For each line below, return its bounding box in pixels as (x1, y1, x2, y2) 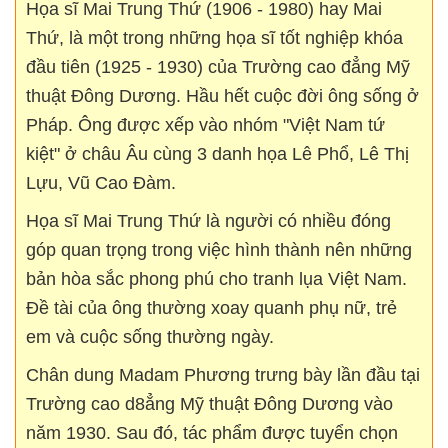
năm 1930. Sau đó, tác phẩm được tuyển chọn (26, 422, 398, 443)
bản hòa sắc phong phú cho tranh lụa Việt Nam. (26, 268, 407, 289)
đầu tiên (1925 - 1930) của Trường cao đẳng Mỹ (26, 56, 410, 77)
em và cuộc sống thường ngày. (26, 326, 274, 347)
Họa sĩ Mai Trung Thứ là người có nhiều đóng (26, 210, 391, 231)
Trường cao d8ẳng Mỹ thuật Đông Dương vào (26, 393, 393, 414)
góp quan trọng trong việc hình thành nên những (26, 239, 412, 260)
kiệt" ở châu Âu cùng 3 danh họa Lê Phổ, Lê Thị (26, 143, 409, 164)
